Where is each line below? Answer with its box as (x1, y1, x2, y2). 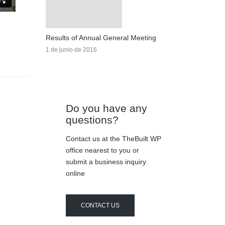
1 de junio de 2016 (46, 46, 97, 53)
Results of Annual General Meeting (46, 34, 156, 42)
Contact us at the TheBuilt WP (66, 135, 161, 143)
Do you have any (66, 102, 147, 114)
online (66, 169, 85, 177)
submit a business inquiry (66, 158, 146, 166)
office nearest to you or (66, 146, 139, 154)
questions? (66, 114, 119, 126)
